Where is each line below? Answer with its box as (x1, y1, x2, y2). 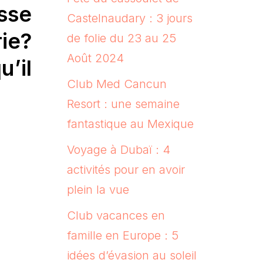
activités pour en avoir (66, 162, 185, 177)
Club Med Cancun (66, 76, 167, 91)
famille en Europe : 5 (66, 228, 178, 242)
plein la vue (66, 182, 129, 197)
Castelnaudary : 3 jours (66, 11, 193, 25)
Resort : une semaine (66, 96, 180, 111)
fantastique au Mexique (66, 116, 194, 131)
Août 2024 (66, 50, 124, 65)
